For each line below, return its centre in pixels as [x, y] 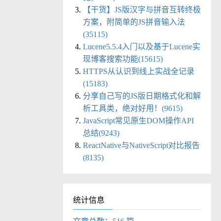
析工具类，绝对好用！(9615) [133, 109]
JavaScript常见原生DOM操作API [138, 121]
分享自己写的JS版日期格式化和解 [142, 96]
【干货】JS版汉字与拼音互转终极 [142, 10]
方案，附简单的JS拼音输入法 [134, 22]
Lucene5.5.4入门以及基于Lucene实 [142, 47]
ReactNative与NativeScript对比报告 [141, 146]
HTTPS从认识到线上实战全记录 [139, 72]
